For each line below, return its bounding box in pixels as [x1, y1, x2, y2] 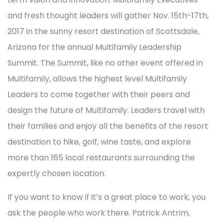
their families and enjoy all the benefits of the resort [7, 120, 208, 132]
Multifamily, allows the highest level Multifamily [7, 73, 187, 85]
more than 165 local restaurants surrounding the [7, 152, 195, 164]
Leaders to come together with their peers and [7, 89, 190, 101]
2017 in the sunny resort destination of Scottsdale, [7, 26, 199, 37]
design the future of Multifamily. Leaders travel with [7, 105, 205, 116]
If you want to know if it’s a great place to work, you [7, 191, 206, 203]
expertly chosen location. [7, 168, 106, 180]
